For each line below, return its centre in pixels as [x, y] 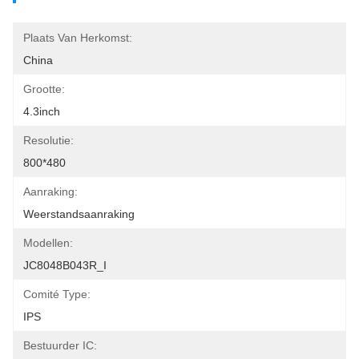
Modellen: [48, 243]
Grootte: [44, 89]
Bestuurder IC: [60, 345]
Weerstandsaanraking [79, 214]
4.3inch [42, 111]
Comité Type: [57, 294]
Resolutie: [48, 140]
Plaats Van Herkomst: [78, 38]
